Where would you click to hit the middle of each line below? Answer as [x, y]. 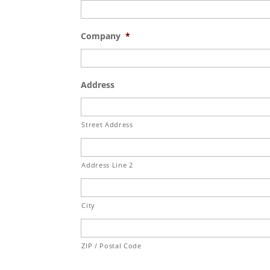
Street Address [107, 125]
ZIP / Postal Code [111, 246]
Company [101, 36]
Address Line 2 [107, 165]
